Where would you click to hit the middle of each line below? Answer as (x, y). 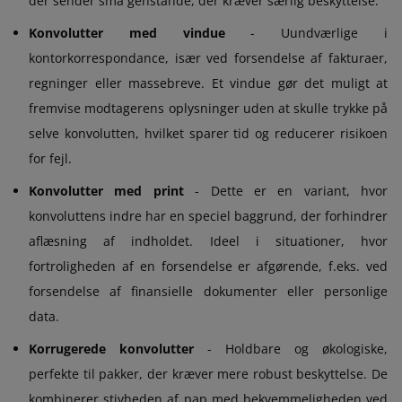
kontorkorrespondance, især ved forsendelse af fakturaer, (208, 57)
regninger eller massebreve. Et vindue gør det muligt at (208, 83)
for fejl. (50, 158)
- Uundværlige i (306, 32)
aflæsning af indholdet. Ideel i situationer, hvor (208, 240)
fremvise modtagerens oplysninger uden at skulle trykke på (208, 108)
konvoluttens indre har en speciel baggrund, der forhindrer (208, 215)
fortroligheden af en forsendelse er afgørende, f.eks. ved (208, 266)
